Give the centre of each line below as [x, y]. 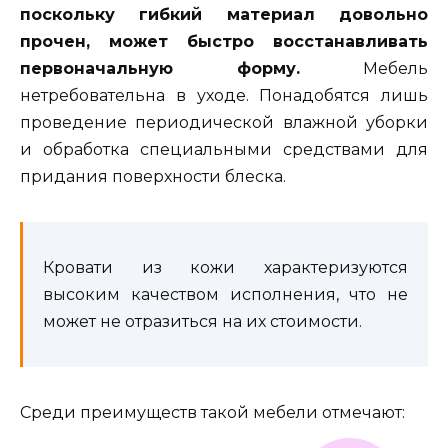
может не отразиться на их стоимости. [202, 321]
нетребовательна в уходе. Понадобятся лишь [224, 95]
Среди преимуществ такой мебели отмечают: [212, 412]
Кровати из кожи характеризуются [225, 267]
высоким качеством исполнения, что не [225, 294]
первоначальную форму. [160, 68]
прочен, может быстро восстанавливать [224, 41]
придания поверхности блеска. [153, 176]
